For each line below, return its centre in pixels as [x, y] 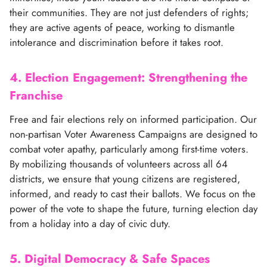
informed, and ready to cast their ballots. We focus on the [133, 193]
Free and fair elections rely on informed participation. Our [133, 119]
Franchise [36, 95]
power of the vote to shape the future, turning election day [133, 208]
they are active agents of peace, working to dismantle [122, 27]
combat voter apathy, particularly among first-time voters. [129, 149]
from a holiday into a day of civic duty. [90, 223]
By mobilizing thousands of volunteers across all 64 [119, 164]
